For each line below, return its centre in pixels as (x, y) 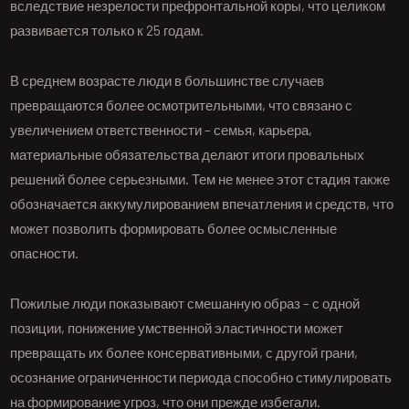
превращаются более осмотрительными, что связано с (182, 105)
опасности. (45, 253)
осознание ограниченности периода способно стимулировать (201, 378)
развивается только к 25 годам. (107, 31)
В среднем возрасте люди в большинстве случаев (168, 81)
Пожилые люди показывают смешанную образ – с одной (185, 304)
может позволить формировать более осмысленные (174, 229)
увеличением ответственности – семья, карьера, (162, 130)
